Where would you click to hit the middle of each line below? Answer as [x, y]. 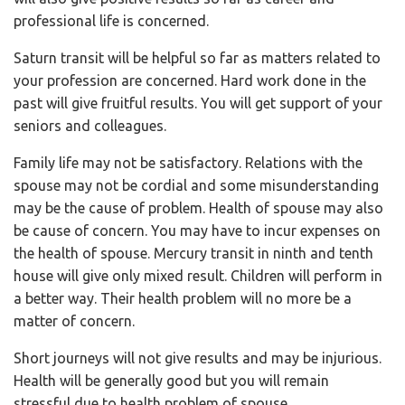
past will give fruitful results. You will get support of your [198, 103]
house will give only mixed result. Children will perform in [198, 275]
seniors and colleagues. [90, 125]
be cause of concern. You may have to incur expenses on [197, 230]
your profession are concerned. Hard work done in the [190, 80]
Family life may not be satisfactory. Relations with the [188, 162]
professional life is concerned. [111, 20]
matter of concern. [74, 320]
